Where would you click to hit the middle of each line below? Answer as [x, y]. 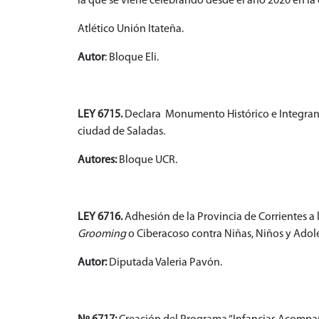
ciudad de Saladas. [121, 132]
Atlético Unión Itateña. [131, 30]
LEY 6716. [100, 218]
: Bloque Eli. [132, 58]
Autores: [97, 161]
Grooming [102, 235]
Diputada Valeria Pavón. [164, 263]
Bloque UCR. [147, 161]
